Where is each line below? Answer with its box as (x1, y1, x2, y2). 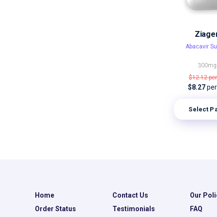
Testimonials (112, 205, 155, 213)
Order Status (35, 205, 76, 213)
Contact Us (112, 191, 148, 199)
